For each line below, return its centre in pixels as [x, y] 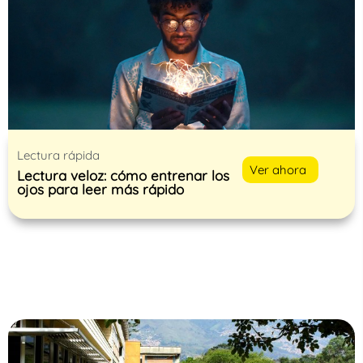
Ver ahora [278, 169]
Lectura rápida [58, 155]
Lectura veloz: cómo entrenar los [123, 175]
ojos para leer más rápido [100, 189]
